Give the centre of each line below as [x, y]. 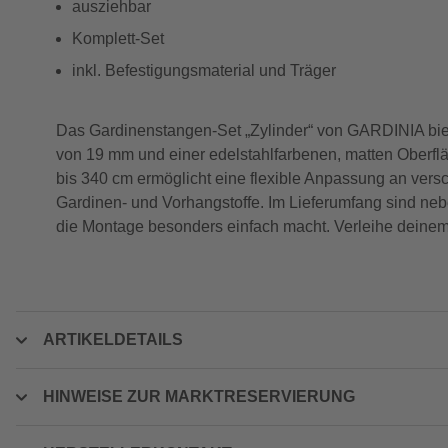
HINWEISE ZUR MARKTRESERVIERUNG [199, 396]
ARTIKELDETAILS [113, 339]
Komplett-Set [118, 38]
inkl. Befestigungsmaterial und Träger [204, 70]
